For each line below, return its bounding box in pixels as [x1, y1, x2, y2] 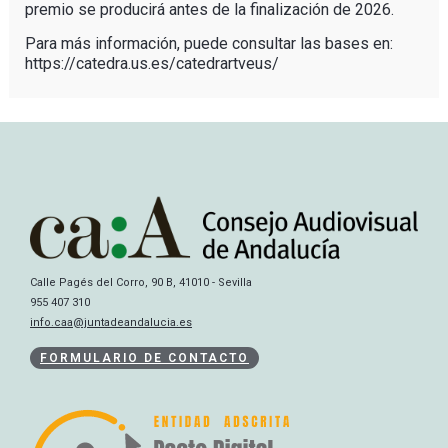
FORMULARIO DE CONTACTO [40, 351, 249, 366]
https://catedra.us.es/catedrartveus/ [24, 53, 279, 73]
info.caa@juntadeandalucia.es [30, 316, 192, 330]
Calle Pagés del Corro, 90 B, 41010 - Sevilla [30, 276, 252, 290]
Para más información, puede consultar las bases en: [24, 33, 393, 53]
